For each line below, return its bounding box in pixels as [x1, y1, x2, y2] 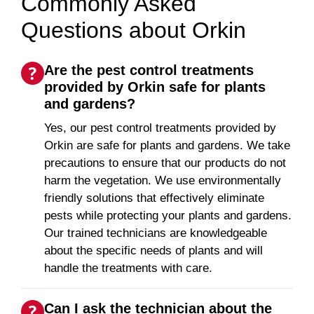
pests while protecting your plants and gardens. [44, 208, 292, 222]
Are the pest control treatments [44, 62, 254, 78]
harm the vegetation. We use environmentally [44, 173, 281, 187]
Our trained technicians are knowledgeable [44, 226, 267, 240]
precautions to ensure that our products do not [44, 156, 286, 170]
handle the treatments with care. [44, 261, 212, 275]
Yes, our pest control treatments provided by [44, 121, 276, 135]
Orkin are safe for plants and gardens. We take [44, 138, 290, 152]
